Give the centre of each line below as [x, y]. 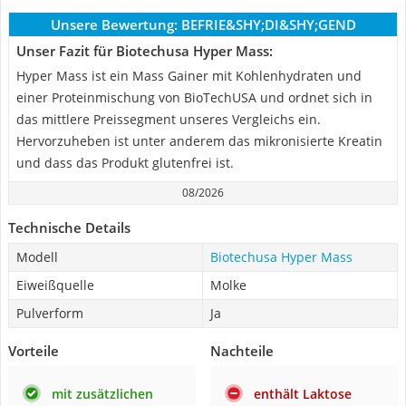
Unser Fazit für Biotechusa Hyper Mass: [145, 51]
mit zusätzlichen [102, 394]
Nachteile [242, 351]
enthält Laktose [303, 394]
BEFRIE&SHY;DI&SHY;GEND [268, 24]
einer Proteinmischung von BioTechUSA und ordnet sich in [194, 97]
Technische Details [69, 227]
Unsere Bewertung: [114, 24]
